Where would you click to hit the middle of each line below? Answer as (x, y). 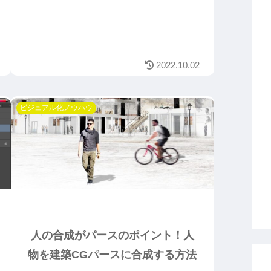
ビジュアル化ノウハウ (56, 108)
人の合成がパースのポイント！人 (112, 236)
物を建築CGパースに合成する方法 (112, 255)
